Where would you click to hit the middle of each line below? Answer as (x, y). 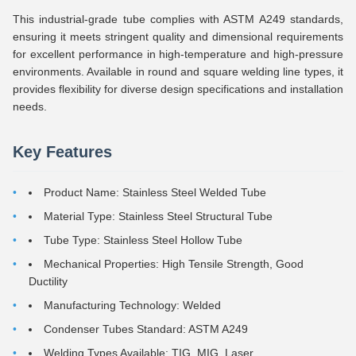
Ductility (48, 281)
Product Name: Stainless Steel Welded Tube (155, 192)
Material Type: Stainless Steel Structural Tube (158, 216)
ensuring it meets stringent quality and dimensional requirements (178, 37)
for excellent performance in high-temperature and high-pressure (178, 54)
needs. (30, 106)
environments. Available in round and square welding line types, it (178, 72)
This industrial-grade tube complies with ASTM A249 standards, (178, 19)
